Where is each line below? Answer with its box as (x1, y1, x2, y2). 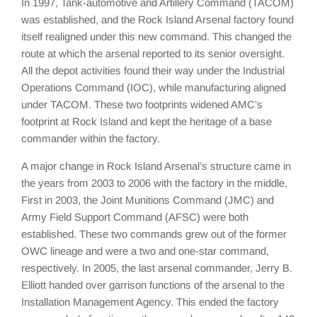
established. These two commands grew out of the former (21, 227, 287, 240)
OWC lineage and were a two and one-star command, (21, 244, 269, 257)
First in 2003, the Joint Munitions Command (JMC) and (21, 193, 274, 206)
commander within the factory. (21, 132, 160, 144)
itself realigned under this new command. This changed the (21, 30, 292, 42)
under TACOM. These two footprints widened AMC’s (21, 98, 263, 110)
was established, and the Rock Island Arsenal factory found (21, 13, 294, 25)
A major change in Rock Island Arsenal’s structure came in (21, 159, 291, 172)
